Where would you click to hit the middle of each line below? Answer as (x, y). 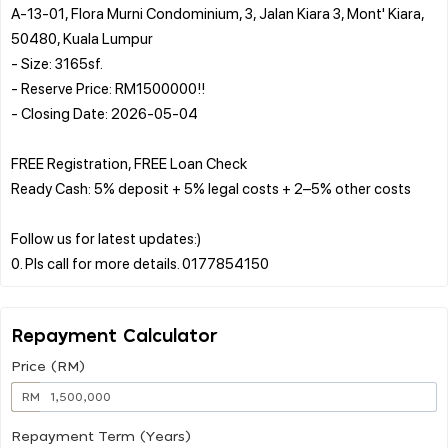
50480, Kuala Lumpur (82, 37)
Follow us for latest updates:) (106, 237)
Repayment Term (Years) (101, 436)
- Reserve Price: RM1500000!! (108, 87)
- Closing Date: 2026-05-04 (104, 112)
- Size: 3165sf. (57, 62)
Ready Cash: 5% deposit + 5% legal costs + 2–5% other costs (211, 187)
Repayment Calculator (114, 336)
